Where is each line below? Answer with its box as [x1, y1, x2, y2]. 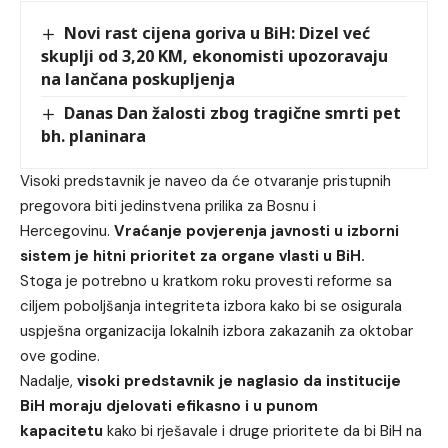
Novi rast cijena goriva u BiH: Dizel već [64, 21, 371, 44]
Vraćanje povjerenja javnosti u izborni [114, 221, 399, 242]
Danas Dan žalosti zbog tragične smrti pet [64, 101, 402, 124]
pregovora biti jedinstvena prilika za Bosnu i [20, 196, 316, 217]
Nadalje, [20, 371, 77, 392]
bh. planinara [41, 125, 146, 148]
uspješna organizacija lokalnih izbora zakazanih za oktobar [20, 321, 413, 342]
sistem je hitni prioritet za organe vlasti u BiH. [20, 246, 365, 267]
